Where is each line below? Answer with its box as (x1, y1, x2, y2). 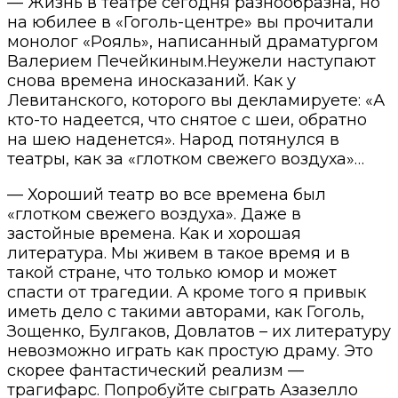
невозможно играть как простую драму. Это (7, 340, 373, 361)
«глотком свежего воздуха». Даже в (7, 203, 301, 224)
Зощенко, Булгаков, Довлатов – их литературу (7, 321, 391, 341)
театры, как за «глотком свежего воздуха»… (7, 148, 364, 169)
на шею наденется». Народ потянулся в (7, 129, 339, 149)
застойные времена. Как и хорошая (7, 223, 301, 243)
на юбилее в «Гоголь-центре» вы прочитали (7, 12, 374, 32)
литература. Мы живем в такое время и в (7, 243, 350, 263)
